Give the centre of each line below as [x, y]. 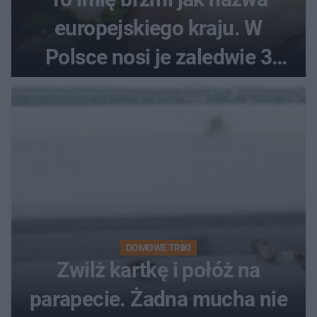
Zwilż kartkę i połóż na [158, 270]
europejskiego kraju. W [158, 28]
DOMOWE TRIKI [158, 248]
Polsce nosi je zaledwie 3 [158, 57]
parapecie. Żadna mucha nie [158, 299]
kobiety [158, 86]
